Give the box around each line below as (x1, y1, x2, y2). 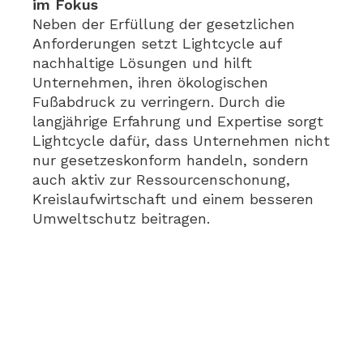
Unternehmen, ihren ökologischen (32, 74, 268, 91)
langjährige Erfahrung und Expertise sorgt (32, 113, 323, 130)
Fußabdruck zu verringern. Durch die (32, 93, 285, 110)
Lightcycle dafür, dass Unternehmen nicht (32, 132, 330, 149)
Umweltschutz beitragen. (32, 210, 210, 227)
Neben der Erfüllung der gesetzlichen (32, 15, 295, 32)
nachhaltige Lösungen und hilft (32, 54, 252, 71)
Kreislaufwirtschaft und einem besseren (32, 190, 314, 207)
